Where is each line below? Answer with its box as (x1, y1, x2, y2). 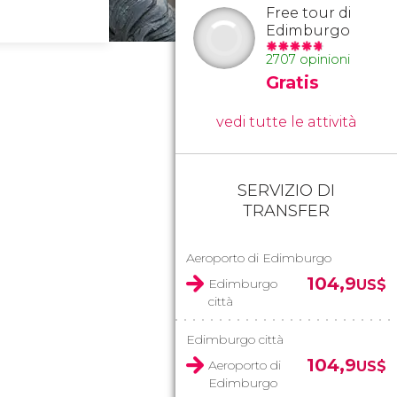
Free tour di (266, 4, 351, 21)
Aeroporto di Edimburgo (186, 250, 331, 266)
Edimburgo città (186, 331, 284, 347)
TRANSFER (243, 201, 330, 221)
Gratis (266, 72, 319, 93)
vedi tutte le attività (215, 113, 357, 130)
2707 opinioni (266, 51, 350, 67)
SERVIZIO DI (237, 181, 335, 200)
